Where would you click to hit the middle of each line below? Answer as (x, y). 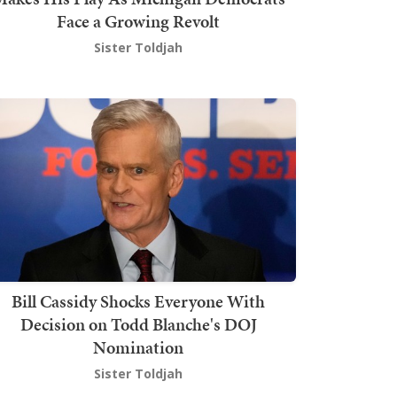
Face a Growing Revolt (138, 22)
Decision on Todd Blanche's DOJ (138, 324)
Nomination (138, 347)
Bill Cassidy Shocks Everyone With (138, 301)
